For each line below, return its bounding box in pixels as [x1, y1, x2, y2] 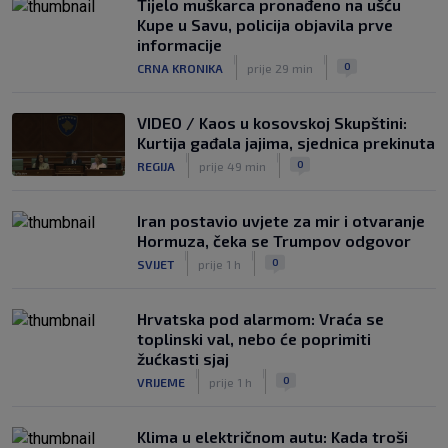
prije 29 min [247, 60, 313, 75]
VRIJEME [137, 374, 185, 389]
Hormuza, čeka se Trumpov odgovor [137, 231, 411, 250]
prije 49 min [199, 158, 266, 173]
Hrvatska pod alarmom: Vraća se [137, 309, 384, 328]
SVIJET [137, 256, 174, 271]
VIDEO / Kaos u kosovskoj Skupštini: [137, 113, 407, 132]
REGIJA [137, 158, 175, 173]
